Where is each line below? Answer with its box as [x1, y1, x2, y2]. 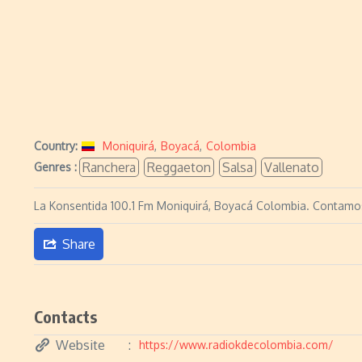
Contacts [34, 306, 98, 326]
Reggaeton [147, 159, 211, 175]
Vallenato [264, 159, 319, 175]
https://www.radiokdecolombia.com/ [139, 338, 334, 351]
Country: [34, 139, 78, 153]
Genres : [34, 160, 77, 174]
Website [56, 336, 105, 353]
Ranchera [82, 159, 136, 175]
